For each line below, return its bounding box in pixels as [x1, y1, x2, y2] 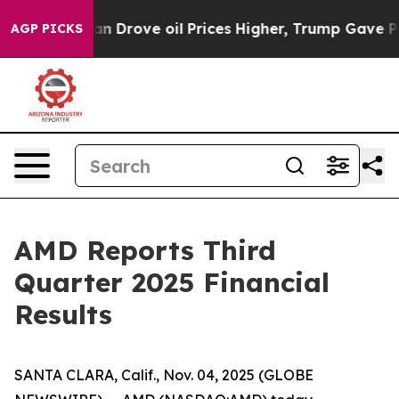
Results [14, 297, 112, 331]
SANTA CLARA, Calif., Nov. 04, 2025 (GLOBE [14, 366, 313, 384]
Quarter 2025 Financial [14, 265, 330, 299]
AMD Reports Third [14, 233, 276, 267]
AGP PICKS [11, 20, 83, 37]
